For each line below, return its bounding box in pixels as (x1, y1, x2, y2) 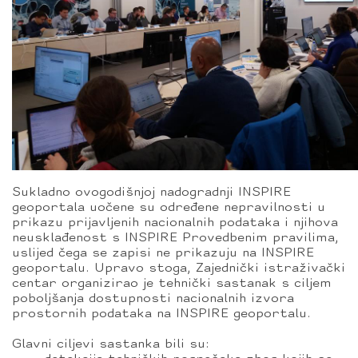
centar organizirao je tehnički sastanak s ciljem (12, 277, 332, 290)
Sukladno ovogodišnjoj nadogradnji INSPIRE (12, 186, 291, 199)
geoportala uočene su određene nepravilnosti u (12, 201, 325, 214)
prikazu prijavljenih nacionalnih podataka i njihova (12, 217, 338, 229)
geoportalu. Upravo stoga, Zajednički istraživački (12, 262, 345, 275)
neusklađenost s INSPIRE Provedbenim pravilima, (12, 232, 339, 245)
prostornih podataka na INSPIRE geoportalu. (12, 308, 311, 320)
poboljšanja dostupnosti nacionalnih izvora (12, 292, 294, 305)
